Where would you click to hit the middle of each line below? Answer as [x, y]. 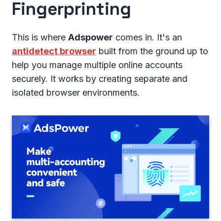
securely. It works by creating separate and [100, 78]
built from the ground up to [152, 51]
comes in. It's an [147, 37]
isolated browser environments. [76, 92]
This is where [40, 37]
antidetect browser [54, 51]
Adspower [91, 37]
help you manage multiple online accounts [97, 65]
